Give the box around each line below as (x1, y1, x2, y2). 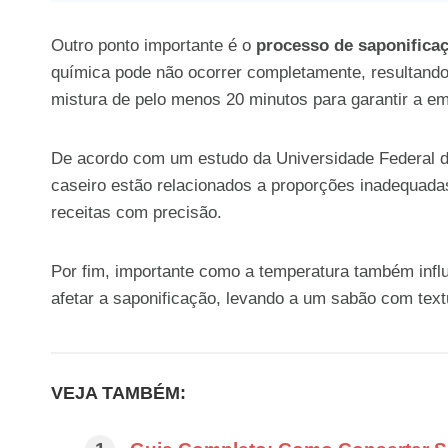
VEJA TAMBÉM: (51, 382, 186, 403)
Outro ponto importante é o (51, 35, 256, 55)
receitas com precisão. (51, 202, 222, 222)
